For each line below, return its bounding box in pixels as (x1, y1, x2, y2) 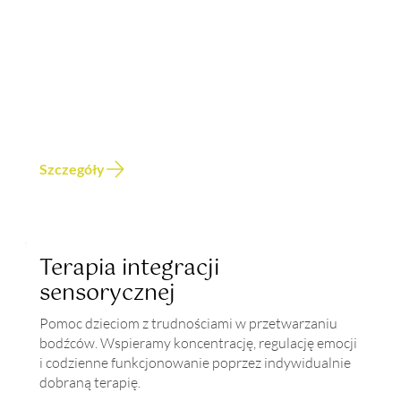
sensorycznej (39, 276, 176, 312)
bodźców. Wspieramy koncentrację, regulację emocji (39, 334, 358, 353)
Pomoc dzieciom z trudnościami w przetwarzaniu (39, 314, 338, 333)
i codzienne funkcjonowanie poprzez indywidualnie (39, 354, 352, 372)
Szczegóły (38, 160, 105, 178)
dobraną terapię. (39, 373, 141, 392)
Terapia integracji (39, 251, 220, 287)
